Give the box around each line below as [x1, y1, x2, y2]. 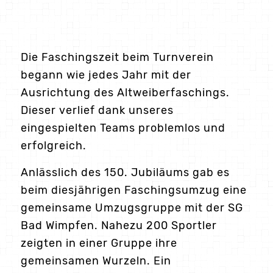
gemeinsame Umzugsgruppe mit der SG [20, 200, 243, 214]
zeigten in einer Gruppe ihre [20, 236, 177, 250]
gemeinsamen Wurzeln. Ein [20, 253, 171, 268]
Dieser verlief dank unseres [20, 103, 174, 117]
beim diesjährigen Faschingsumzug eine [20, 183, 247, 197]
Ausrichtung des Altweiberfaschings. [20, 85, 230, 99]
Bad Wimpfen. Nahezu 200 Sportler [20, 218, 217, 232]
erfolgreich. [20, 138, 87, 152]
